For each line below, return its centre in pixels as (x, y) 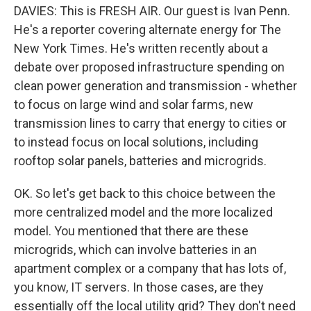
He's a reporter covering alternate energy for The (148, 30)
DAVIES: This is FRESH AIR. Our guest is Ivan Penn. (152, 11)
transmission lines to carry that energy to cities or (150, 123)
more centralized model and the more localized (143, 212)
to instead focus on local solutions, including (136, 142)
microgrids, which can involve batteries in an (135, 250)
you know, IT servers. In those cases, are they (139, 287)
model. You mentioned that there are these (131, 231)
